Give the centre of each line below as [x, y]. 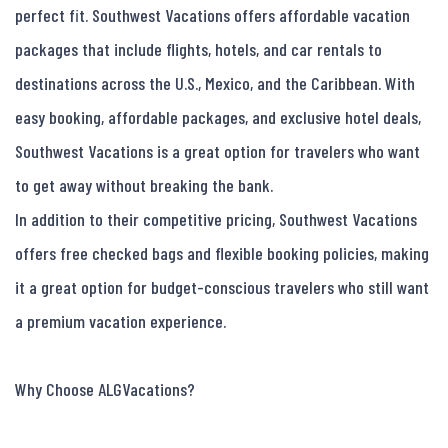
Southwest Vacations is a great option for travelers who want [217, 151]
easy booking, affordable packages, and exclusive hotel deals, [218, 117]
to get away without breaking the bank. [144, 185]
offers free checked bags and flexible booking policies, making [222, 253]
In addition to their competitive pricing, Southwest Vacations [216, 219]
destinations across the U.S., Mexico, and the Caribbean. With [215, 83]
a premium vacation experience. [120, 321]
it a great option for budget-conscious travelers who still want [222, 287]
